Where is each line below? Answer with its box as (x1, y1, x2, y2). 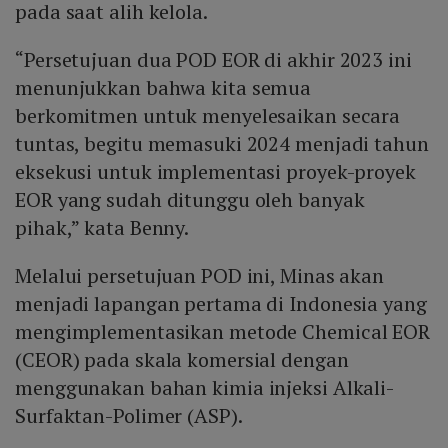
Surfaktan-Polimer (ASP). (15, 402, 243, 430)
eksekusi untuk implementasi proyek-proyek (15, 158, 416, 186)
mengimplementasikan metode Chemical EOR (15, 318, 431, 346)
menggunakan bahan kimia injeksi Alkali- (15, 374, 395, 402)
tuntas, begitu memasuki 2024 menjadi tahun (15, 130, 429, 158)
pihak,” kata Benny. (15, 214, 190, 242)
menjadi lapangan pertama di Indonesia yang (15, 290, 427, 318)
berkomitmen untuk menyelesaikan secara (15, 102, 401, 130)
